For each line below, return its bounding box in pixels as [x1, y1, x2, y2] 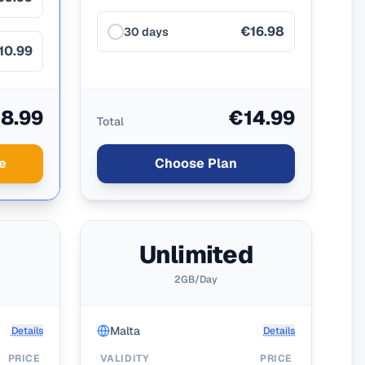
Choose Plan [154, 155, 237, 172]
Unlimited [139, 239, 253, 270]
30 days [123, 24, 169, 39]
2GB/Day [174, 273, 218, 286]
